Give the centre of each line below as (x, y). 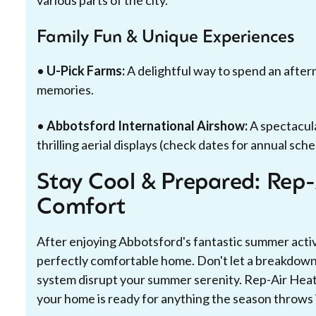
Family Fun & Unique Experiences (166, 38)
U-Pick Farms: (86, 71)
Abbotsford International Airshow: (147, 126)
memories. (65, 90)
